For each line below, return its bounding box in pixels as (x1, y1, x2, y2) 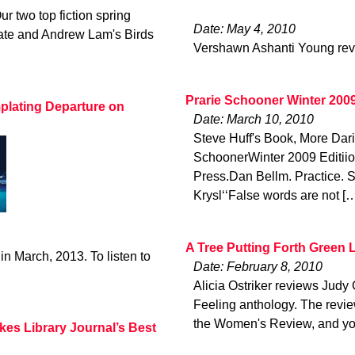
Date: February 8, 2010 (193, 260, 323, 274)
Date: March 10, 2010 (193, 113, 314, 127)
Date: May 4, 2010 (193, 21, 296, 36)
